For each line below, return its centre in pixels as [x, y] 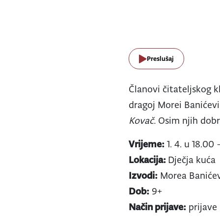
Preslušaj [161, 59]
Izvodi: [143, 175]
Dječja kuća [193, 160]
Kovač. [144, 120]
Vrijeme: [147, 144]
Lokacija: [149, 160]
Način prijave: [158, 207]
